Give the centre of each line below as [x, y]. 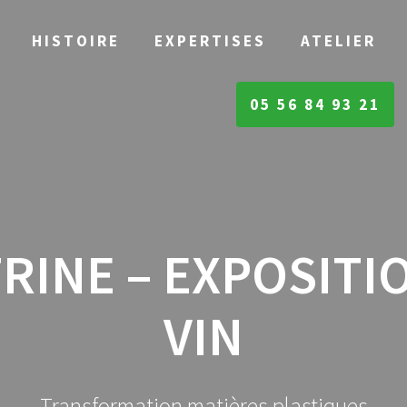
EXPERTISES [210, 41]
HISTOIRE [75, 41]
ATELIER [339, 41]
